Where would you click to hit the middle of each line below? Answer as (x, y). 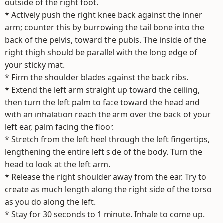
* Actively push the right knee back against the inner (104, 15)
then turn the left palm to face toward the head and (102, 102)
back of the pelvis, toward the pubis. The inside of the (106, 40)
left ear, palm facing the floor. (59, 127)
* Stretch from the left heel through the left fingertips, (107, 139)
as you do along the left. (50, 202)
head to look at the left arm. (57, 164)
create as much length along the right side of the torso (108, 189)
